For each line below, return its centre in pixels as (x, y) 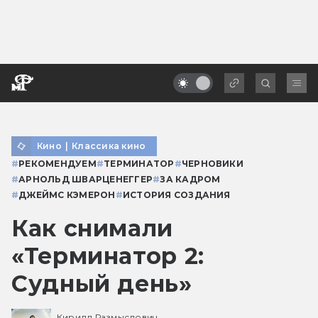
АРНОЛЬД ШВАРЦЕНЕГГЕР (86, 179)
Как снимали (93, 228)
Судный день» (102, 283)
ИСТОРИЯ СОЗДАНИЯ (176, 194)
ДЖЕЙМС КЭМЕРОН (67, 194)
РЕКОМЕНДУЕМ (57, 163)
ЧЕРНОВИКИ (212, 163)
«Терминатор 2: (108, 256)
